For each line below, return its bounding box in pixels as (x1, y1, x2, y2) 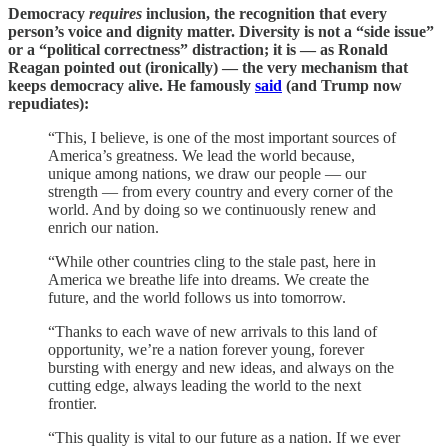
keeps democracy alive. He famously (8, 76, 255, 94)
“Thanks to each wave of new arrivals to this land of (48, 322, 377, 340)
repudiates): (8, 94, 89, 112)
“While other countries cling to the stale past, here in (48, 252, 376, 270)
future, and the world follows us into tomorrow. (48, 288, 346, 306)
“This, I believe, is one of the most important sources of (48, 128, 396, 146)
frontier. (48, 394, 97, 412)
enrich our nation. (48, 218, 159, 236)
